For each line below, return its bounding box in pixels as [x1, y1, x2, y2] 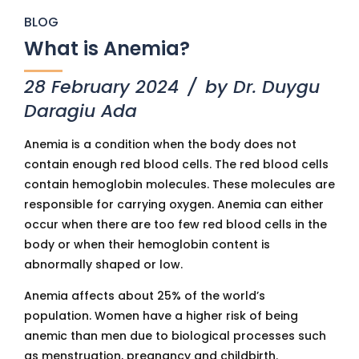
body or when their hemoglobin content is [24, 236, 270, 252]
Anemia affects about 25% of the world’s [24, 288, 265, 304]
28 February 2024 [24, 75, 179, 99]
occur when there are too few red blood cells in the [24, 216, 327, 232]
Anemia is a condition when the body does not [24, 136, 296, 152]
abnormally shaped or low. [24, 256, 183, 272]
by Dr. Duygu [205, 75, 320, 99]
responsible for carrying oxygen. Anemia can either [24, 196, 324, 212]
